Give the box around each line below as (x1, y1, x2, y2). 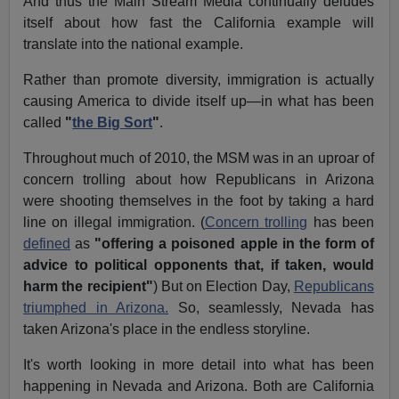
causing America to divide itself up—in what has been (23, 94, 374, 110)
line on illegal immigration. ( (23, 215, 206, 231)
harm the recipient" (23, 279, 153, 295)
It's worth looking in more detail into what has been (23, 357, 374, 373)
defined (23, 236, 71, 252)
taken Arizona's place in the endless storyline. (23, 322, 311, 338)
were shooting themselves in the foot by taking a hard (23, 193, 374, 209)
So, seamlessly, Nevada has (168, 300, 374, 316)
